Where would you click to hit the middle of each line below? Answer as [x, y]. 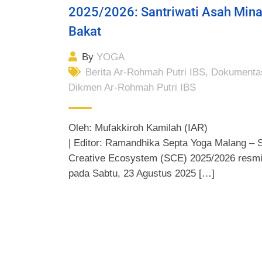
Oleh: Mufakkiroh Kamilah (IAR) [138, 128]
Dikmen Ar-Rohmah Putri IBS [132, 88]
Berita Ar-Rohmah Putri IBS [145, 73]
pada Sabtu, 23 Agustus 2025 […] [142, 174]
